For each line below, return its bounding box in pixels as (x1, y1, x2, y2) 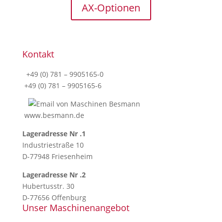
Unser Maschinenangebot (22, 202, 129, 214)
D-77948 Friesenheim (22, 152, 93, 161)
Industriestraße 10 (22, 140, 84, 150)
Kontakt (22, 48, 54, 60)
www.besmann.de (24, 111, 84, 120)
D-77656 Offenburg (22, 193, 86, 202)
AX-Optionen (81, 1, 140, 14)
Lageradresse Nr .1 (22, 129, 86, 138)
